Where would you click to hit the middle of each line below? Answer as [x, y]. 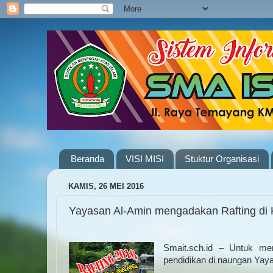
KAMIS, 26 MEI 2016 [106, 186]
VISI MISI [144, 159]
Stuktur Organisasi [222, 159]
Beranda [87, 159]
